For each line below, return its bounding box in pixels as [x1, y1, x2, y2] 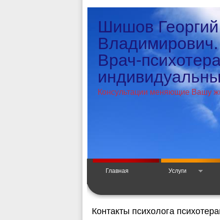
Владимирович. [98, 34, 218, 53]
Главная [105, 167, 129, 174]
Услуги [168, 167, 187, 174]
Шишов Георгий [98, 17, 219, 36]
